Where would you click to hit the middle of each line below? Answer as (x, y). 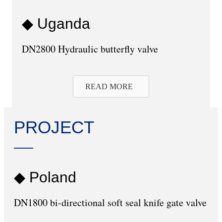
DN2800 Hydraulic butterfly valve (90, 49)
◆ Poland (45, 177)
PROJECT (54, 127)
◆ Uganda (56, 23)
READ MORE (109, 87)
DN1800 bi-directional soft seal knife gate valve (110, 203)
